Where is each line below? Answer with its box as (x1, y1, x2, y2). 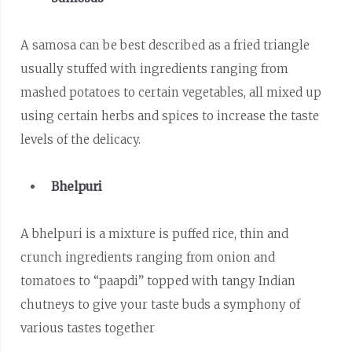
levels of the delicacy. (20, 131, 141, 147)
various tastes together (20, 320, 156, 335)
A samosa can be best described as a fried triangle (20, 37, 310, 53)
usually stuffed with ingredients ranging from (20, 60, 289, 76)
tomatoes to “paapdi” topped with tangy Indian (20, 273, 296, 288)
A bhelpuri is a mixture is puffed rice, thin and (20, 225, 289, 241)
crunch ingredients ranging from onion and (20, 249, 276, 265)
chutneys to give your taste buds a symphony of (20, 296, 301, 312)
